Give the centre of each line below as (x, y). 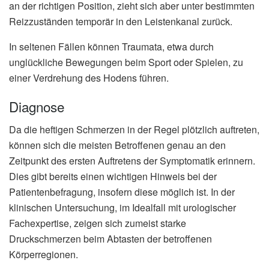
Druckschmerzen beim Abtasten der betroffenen (110, 239)
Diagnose (37, 107)
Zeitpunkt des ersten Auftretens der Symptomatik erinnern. (132, 161)
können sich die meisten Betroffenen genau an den (117, 145)
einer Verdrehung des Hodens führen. (89, 78)
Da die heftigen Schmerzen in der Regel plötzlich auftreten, (134, 130)
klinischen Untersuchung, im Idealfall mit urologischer (122, 208)
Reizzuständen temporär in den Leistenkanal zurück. (121, 22)
